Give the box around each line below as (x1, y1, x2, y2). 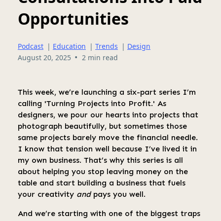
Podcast (18, 41, 43, 51)
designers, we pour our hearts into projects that (18, 110, 198, 119)
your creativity (18, 189, 76, 199)
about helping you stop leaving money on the (18, 166, 188, 176)
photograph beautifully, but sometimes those (18, 121, 187, 131)
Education (53, 41, 86, 51)
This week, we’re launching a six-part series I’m (18, 87, 196, 97)
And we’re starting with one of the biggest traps (18, 208, 200, 218)
